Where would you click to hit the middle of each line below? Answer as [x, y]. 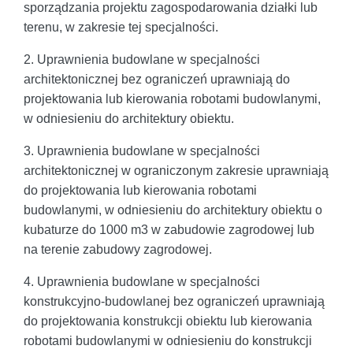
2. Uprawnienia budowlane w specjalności [142, 59]
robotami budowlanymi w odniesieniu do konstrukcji [168, 340]
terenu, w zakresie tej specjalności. [121, 27]
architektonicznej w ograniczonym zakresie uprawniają [176, 170]
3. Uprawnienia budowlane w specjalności [142, 150]
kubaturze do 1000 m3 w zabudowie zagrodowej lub [169, 229]
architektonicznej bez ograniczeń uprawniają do [157, 79]
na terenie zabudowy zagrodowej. [118, 249]
